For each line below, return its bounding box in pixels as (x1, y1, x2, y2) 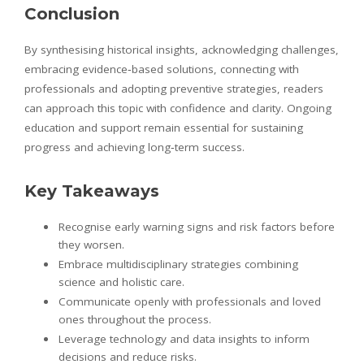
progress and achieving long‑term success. (24, 139, 245, 154)
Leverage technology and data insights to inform (58, 331, 310, 346)
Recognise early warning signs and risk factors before (58, 219, 335, 234)
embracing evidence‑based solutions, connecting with (24, 61, 299, 76)
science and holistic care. (58, 274, 184, 289)
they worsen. (58, 236, 124, 252)
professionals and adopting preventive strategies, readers (24, 80, 323, 96)
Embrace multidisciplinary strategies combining (58, 256, 298, 271)
